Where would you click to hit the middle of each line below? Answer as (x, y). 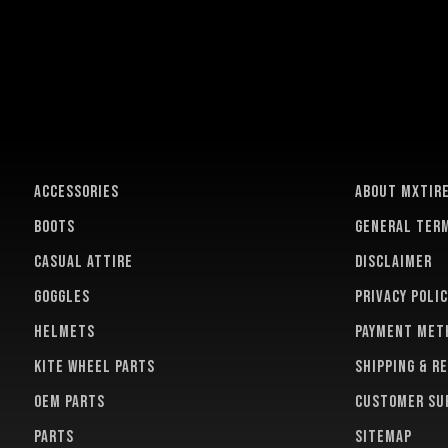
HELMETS (64, 332)
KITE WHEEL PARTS (94, 367)
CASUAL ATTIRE (83, 262)
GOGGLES (62, 297)
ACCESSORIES (76, 192)
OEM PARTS (69, 402)
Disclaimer (393, 262)
